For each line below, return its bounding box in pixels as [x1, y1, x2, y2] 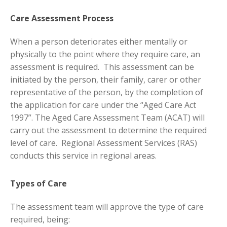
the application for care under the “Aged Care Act [10, 99, 196, 110]
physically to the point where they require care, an [10, 48, 200, 60]
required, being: [10, 214, 70, 225]
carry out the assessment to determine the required [10, 124, 207, 136]
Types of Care [10, 177, 67, 189]
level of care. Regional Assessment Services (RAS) [10, 137, 197, 148]
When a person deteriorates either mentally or [10, 35, 187, 47]
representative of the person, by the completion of [10, 86, 203, 98]
